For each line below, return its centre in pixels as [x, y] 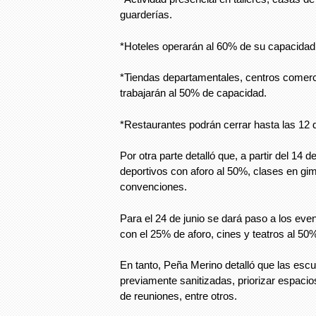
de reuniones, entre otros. [178, 296]
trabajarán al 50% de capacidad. [193, 93]
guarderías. [146, 14]
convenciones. [153, 187]
